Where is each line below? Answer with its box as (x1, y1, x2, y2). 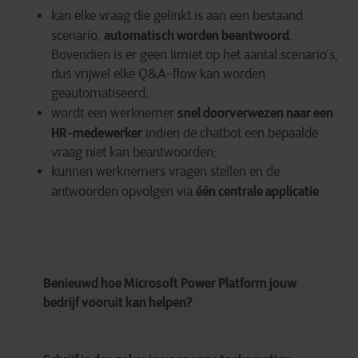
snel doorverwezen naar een (177, 105, 333, 121)
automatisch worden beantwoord (104, 27, 289, 43)
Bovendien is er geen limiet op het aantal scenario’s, (51, 47, 338, 62)
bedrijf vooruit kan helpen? (43, 294, 193, 310)
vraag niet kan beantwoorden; (51, 145, 217, 160)
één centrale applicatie (196, 183, 319, 199)
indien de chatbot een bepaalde (142, 125, 318, 141)
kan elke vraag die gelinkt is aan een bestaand (51, 8, 303, 23)
